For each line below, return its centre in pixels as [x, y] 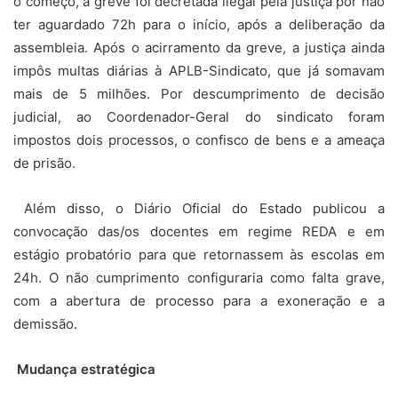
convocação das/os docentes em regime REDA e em [199, 231]
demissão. [45, 323]
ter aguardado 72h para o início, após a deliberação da [199, 24]
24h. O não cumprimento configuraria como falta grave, [199, 277]
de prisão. [44, 163]
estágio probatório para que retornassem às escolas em [199, 254]
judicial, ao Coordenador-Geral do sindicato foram [199, 116]
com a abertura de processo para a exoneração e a [199, 300]
